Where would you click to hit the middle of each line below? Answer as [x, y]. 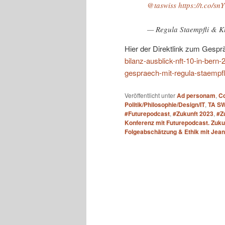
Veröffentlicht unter [150, 95]
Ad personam [196, 96]
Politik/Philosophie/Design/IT [165, 105]
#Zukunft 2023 [193, 114]
